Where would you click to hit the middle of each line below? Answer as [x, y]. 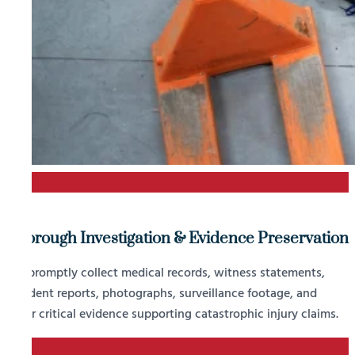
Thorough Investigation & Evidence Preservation [177, 238]
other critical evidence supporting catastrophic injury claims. [172, 315]
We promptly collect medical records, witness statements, [166, 274]
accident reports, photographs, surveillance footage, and [162, 294]
